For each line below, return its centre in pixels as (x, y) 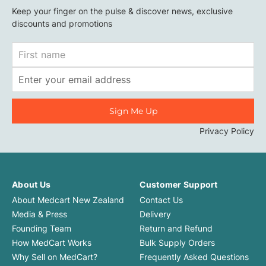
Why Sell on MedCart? (55, 257)
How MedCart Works (52, 243)
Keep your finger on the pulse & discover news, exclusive (122, 11)
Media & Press (39, 214)
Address (28, 86)
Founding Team (42, 229)
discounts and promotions (62, 24)
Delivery (155, 214)
